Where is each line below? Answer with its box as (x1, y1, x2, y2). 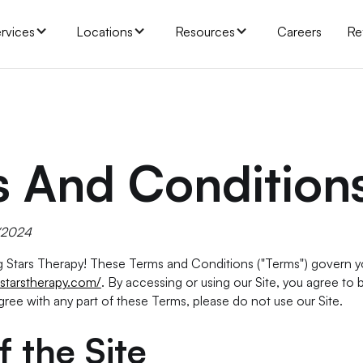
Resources (174, 23, 235, 40)
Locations (76, 23, 134, 40)
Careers (276, 23, 322, 40)
